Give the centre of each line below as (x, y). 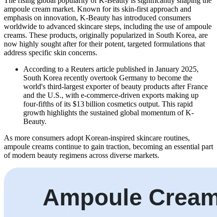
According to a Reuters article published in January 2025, (111, 69)
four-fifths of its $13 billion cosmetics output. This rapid (108, 104)
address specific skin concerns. (51, 53)
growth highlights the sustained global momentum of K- (108, 113)
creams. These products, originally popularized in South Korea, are (106, 35)
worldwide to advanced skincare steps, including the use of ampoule (108, 27)
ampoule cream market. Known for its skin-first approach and (98, 9)
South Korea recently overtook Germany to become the (108, 78)
